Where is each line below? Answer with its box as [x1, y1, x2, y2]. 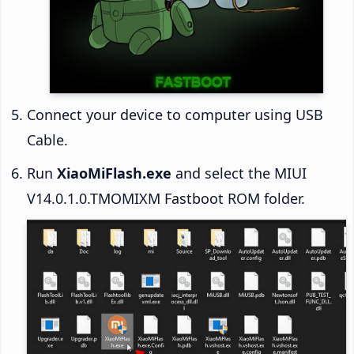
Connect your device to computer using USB [27, 105, 323, 125]
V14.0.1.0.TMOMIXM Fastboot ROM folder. [27, 189, 305, 209]
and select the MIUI [171, 164, 307, 183]
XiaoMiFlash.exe [57, 164, 171, 183]
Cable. [27, 130, 68, 150]
